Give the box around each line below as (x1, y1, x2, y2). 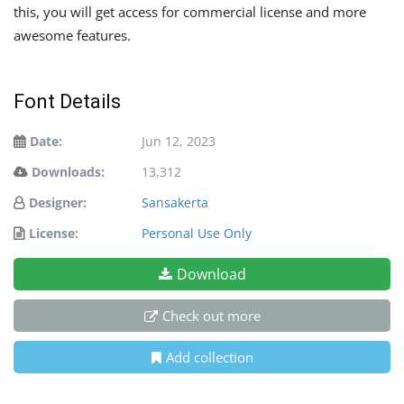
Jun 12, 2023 (142, 132, 216, 150)
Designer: (29, 193, 87, 211)
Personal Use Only (142, 224, 252, 242)
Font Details (14, 89, 121, 113)
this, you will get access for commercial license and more (14, 2, 366, 21)
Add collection (165, 347, 253, 366)
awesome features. (14, 25, 131, 44)
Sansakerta (142, 193, 208, 211)
